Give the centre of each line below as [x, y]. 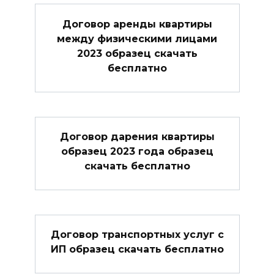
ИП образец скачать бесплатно [137, 249]
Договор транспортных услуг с [137, 234]
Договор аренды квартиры [137, 24]
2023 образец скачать [137, 53]
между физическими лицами [137, 39]
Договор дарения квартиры [137, 136]
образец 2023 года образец [137, 151]
